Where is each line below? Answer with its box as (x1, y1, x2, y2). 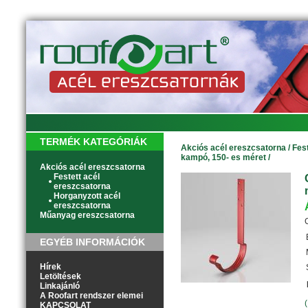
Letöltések (40, 272, 81, 281)
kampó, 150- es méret (181, 153, 266, 162)
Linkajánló (40, 281, 80, 291)
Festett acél (54, 172, 100, 181)
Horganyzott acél (54, 191, 120, 201)
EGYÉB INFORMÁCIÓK (40, 236, 145, 247)
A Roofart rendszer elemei (40, 291, 143, 300)
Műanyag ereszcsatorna (40, 210, 135, 220)
